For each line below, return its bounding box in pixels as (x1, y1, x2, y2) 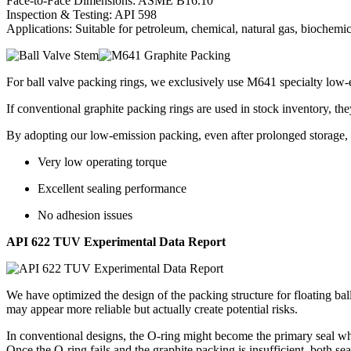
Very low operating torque (38, 155, 167, 169)
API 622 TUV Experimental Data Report (6, 235, 226, 249)
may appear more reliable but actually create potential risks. (6, 302, 298, 317)
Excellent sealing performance (38, 182, 186, 196)
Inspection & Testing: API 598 (6, 8, 157, 22)
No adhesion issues (38, 208, 132, 223)
